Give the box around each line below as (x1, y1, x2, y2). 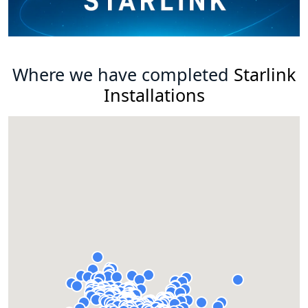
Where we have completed (12, 63, 234, 87)
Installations (103, 83, 205, 107)
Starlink (234, 63, 296, 87)
